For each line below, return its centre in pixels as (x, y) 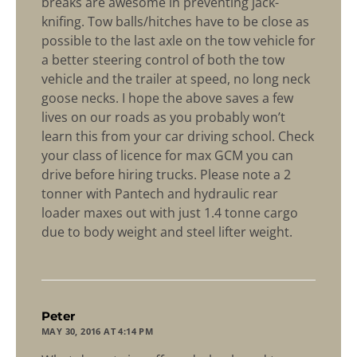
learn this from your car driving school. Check (178, 137)
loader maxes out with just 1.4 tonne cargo (170, 213)
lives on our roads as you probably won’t (163, 118)
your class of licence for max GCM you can (167, 156)
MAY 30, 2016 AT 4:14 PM (98, 331)
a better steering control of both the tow (163, 60)
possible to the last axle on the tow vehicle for (178, 41)
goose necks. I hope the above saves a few (167, 98)
